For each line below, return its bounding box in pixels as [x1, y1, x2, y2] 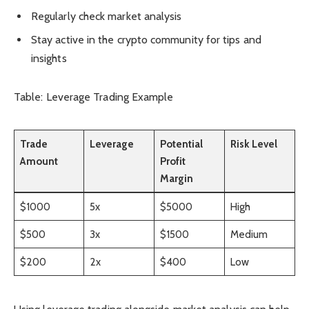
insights [31, 52, 67, 66]
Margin [159, 172, 194, 186]
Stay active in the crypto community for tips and [31, 33, 261, 47]
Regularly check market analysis [31, 10, 182, 23]
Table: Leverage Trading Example [14, 90, 174, 103]
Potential [159, 137, 203, 151]
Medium [230, 228, 268, 241]
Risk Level [230, 137, 278, 151]
